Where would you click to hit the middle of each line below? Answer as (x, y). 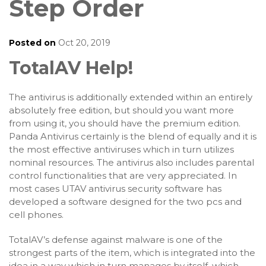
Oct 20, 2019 (83, 43)
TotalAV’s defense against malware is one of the (116, 240)
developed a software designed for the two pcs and (125, 202)
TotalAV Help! (71, 68)
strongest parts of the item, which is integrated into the (132, 253)
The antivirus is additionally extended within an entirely (131, 97)
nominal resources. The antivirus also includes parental (132, 162)
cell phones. (36, 215)
